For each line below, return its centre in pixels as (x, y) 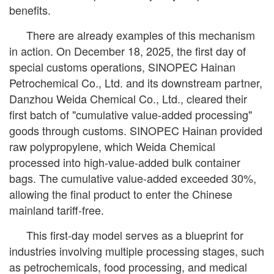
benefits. (30, 10)
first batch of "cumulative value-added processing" (131, 114)
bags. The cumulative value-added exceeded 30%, (133, 178)
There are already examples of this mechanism (141, 35)
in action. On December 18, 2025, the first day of (128, 51)
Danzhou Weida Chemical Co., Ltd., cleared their (128, 98)
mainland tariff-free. (57, 210)
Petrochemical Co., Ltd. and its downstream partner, (136, 83)
